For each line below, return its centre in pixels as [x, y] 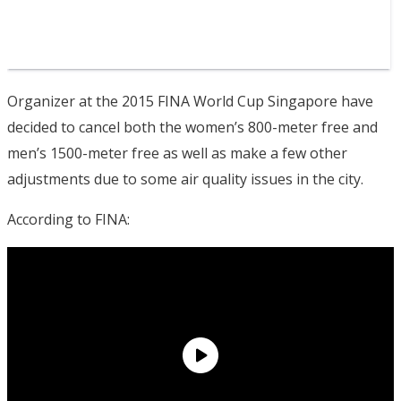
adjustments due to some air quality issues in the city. [185, 179]
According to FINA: [68, 219]
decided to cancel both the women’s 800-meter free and [192, 127]
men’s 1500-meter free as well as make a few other [177, 153]
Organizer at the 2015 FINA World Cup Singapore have [190, 101]
